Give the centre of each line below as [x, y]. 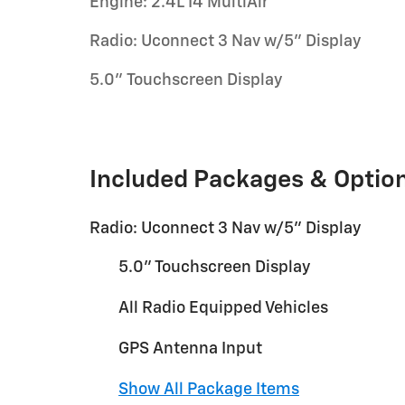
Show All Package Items [209, 390]
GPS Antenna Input [190, 349]
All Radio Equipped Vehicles [223, 308]
